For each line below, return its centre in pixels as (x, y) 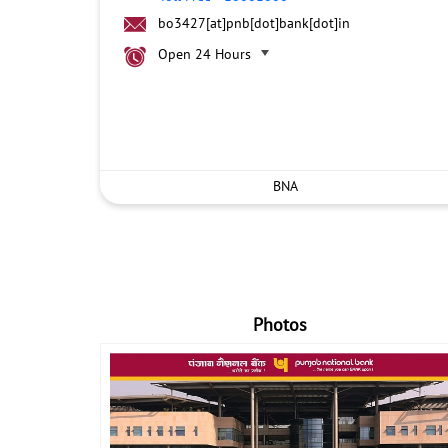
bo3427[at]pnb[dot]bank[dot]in (253, 23)
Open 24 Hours (204, 54)
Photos (280, 324)
